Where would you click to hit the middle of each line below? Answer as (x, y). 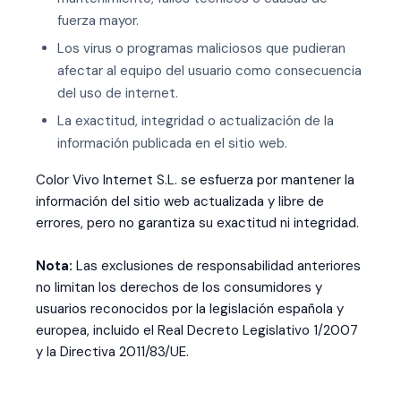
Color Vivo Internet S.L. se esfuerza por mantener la (195, 180)
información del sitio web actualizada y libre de (180, 201)
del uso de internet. (118, 93)
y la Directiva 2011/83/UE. (112, 352)
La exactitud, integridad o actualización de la (196, 121)
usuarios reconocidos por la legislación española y (190, 309)
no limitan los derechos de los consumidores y (179, 287)
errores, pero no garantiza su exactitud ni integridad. (197, 223)
